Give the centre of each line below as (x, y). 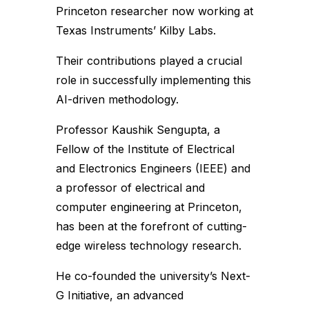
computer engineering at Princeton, (149, 207)
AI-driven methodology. (117, 99)
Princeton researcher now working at (154, 11)
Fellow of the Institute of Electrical (145, 149)
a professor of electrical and (130, 188)
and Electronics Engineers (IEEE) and (153, 168)
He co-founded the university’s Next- (153, 276)
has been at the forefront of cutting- (151, 226)
